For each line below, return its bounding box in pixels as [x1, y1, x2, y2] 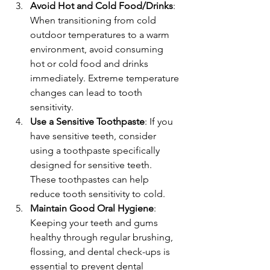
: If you [145, 115, 175, 127]
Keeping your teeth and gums [30, 216, 160, 228]
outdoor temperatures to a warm [30, 28, 172, 40]
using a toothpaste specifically [30, 144, 162, 156]
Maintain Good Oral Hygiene [30, 202, 154, 214]
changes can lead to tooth [30, 86, 145, 98]
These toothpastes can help [30, 173, 151, 185]
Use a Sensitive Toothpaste [30, 115, 145, 127]
